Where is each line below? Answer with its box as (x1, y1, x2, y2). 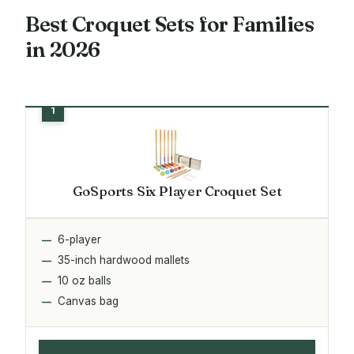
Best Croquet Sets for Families (25, 10, 314, 37)
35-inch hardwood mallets (58, 253, 190, 266)
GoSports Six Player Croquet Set (72, 182, 282, 199)
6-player (58, 232, 101, 246)
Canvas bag (58, 294, 119, 307)
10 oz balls (58, 273, 111, 287)
